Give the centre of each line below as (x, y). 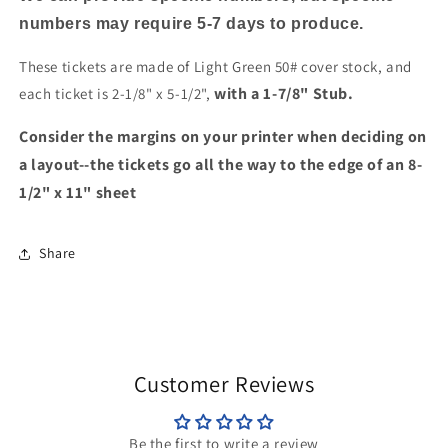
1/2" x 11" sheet (78, 192)
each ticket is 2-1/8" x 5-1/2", (117, 93)
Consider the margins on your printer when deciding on (223, 136)
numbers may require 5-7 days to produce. (192, 23)
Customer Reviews (224, 383)
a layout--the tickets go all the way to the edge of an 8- (221, 164)
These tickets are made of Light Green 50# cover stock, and (215, 66)
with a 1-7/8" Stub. (284, 93)
